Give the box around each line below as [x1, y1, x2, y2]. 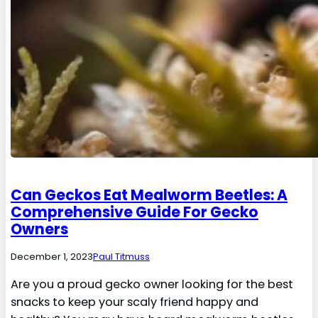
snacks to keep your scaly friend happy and [11, 293, 259, 310]
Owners [11, 218, 69, 239]
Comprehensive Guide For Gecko [11, 201, 259, 222]
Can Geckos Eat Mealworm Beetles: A [11, 184, 288, 205]
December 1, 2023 [11, 249, 94, 263]
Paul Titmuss [93, 249, 150, 263]
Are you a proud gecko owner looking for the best [11, 275, 294, 292]
